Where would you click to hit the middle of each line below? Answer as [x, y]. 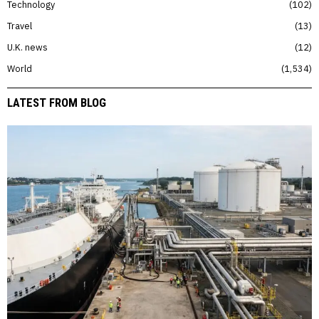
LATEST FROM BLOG [57, 103]
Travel [20, 26]
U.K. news [27, 47]
